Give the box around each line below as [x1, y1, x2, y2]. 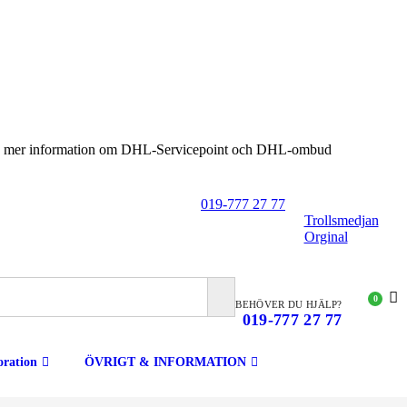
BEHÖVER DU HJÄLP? [235, 299, 342, 310]
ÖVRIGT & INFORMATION [84, 355, 246, 369]
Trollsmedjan [303, 213, 379, 228]
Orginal [303, 229, 348, 244]
